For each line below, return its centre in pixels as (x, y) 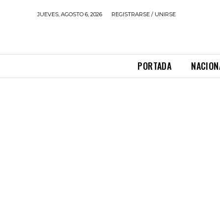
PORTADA (154, 66)
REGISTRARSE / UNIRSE (144, 14)
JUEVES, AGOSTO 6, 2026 (70, 14)
